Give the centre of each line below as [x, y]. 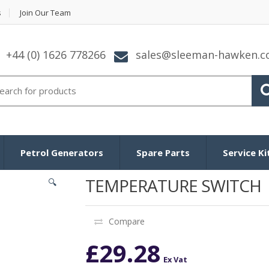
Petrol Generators [62, 152]
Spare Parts [163, 152]
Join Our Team [45, 13]
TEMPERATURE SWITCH [173, 185]
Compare [126, 221]
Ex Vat [175, 259]
